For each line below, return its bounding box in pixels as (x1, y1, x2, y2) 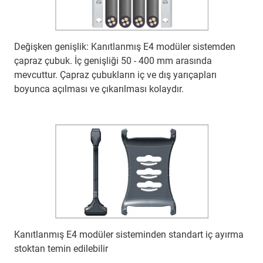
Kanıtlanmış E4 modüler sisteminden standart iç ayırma (14, 229, 244, 241)
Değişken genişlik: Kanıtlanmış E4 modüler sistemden (14, 41, 235, 53)
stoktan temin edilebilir (14, 243, 108, 255)
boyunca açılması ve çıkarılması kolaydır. (14, 83, 184, 95)
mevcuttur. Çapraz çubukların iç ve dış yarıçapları (14, 69, 217, 81)
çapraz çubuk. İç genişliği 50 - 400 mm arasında (14, 55, 212, 67)
